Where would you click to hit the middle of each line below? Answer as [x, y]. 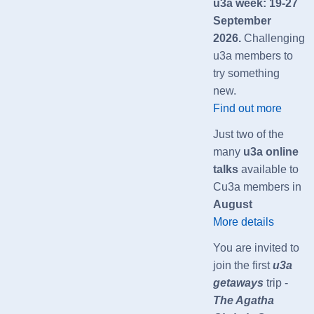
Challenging [274, 38]
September [242, 20]
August [232, 204]
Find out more [247, 108]
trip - [277, 282]
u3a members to [253, 55]
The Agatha [243, 300]
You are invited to [256, 247]
